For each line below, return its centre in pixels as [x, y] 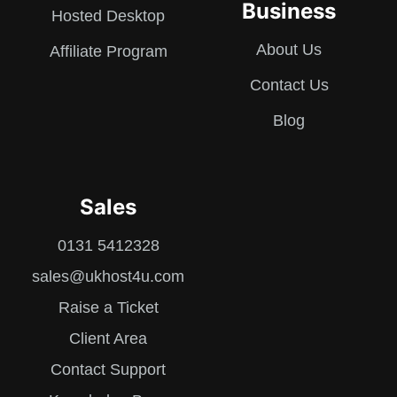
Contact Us [289, 85]
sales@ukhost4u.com [108, 276]
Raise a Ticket [108, 307]
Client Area [108, 338]
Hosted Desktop [108, 16]
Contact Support [108, 369]
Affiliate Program [108, 51]
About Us [289, 49]
